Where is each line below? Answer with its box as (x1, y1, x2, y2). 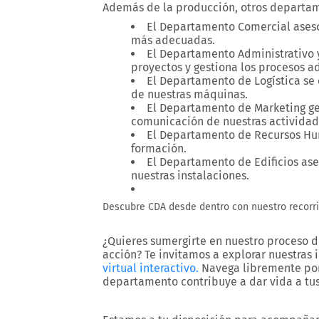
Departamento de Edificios (159, 155, 298, 169)
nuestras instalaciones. (131, 169, 249, 182)
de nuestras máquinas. (131, 88, 248, 101)
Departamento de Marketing (159, 101, 305, 115)
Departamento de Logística (159, 74, 300, 88)
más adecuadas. (131, 33, 215, 47)
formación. (131, 142, 187, 155)
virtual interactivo (103, 261, 196, 275)
